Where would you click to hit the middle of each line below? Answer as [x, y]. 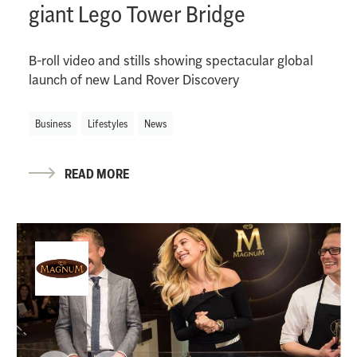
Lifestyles [107, 123]
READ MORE [96, 173]
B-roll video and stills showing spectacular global [171, 60]
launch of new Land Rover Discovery [133, 79]
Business [53, 123]
